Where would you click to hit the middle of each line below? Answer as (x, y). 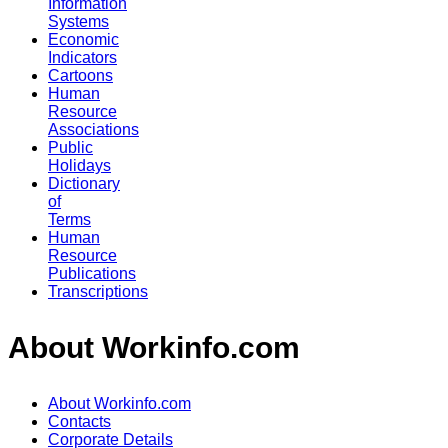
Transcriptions (98, 291)
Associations (93, 129)
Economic (83, 39)
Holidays (79, 165)
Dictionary (84, 183)
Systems (78, 21)
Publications (92, 273)
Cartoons (80, 75)
